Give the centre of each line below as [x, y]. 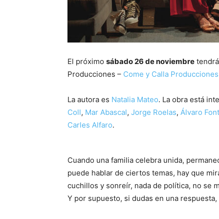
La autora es [89, 99]
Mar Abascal [106, 112]
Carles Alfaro [90, 125]
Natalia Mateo [135, 99]
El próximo [87, 61]
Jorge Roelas [154, 112]
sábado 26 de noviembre [150, 61]
